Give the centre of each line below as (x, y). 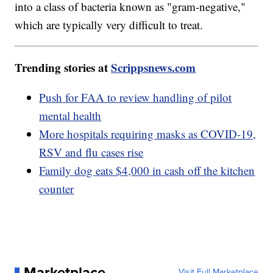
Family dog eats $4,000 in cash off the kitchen (147, 171)
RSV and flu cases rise (91, 152)
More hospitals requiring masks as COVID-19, (148, 134)
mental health (70, 116)
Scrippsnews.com (154, 68)
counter (57, 189)
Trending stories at (63, 68)
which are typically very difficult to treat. (111, 25)
